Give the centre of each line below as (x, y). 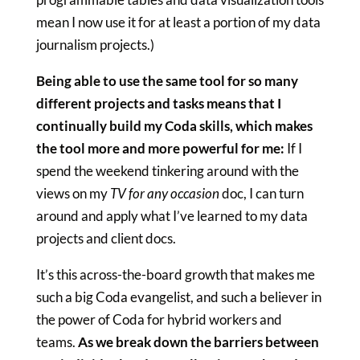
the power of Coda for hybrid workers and (159, 319)
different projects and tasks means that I (158, 103)
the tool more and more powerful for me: (161, 148)
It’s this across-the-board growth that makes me (175, 274)
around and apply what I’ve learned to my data (172, 215)
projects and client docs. (106, 238)
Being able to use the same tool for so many (167, 80)
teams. (57, 342)
